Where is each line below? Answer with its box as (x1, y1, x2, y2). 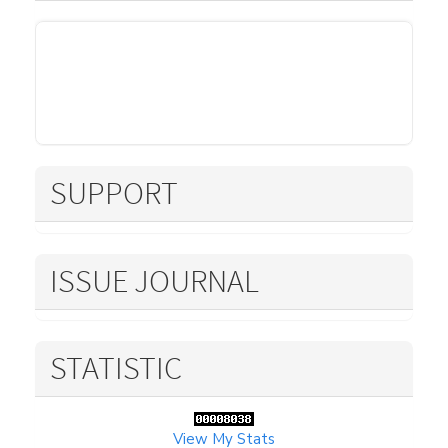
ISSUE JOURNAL (50, 260, 259, 301)
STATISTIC (50, 348, 182, 389)
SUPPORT (50, 173, 178, 214)
